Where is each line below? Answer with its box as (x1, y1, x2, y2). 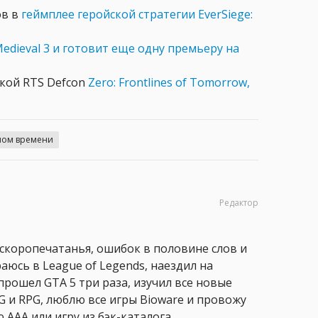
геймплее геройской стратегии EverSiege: (21, 6, 253, 22)
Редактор (219, 196, 258, 209)
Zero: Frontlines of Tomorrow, (88, 74, 250, 90)
